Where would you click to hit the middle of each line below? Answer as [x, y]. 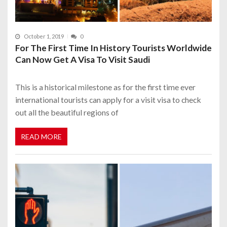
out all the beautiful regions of [67, 112]
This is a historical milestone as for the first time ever [105, 87]
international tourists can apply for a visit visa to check [108, 100]
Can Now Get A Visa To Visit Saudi [83, 60]
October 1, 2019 [44, 36]
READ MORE [41, 136]
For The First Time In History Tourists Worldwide [113, 48]
